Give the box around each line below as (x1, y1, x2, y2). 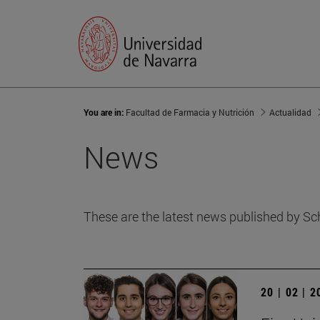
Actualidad (269, 106, 311, 119)
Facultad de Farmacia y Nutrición (126, 106, 254, 119)
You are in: (84, 106, 126, 119)
